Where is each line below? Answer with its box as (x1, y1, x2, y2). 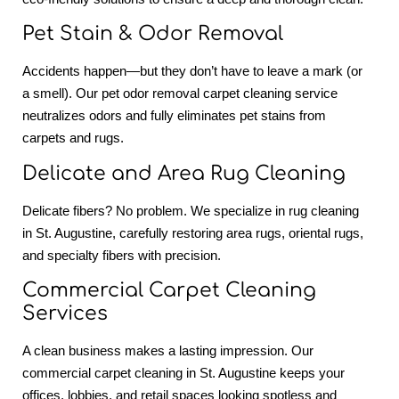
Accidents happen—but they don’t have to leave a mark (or (22, 63, 362, 79)
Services (22, 303, 108, 325)
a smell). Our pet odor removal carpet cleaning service (22, 85, 338, 102)
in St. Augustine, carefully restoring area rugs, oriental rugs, (22, 224, 363, 240)
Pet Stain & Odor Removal (22, 23, 283, 45)
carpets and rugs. (22, 130, 124, 146)
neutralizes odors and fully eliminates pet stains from (22, 108, 326, 124)
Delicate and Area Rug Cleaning (22, 162, 346, 184)
